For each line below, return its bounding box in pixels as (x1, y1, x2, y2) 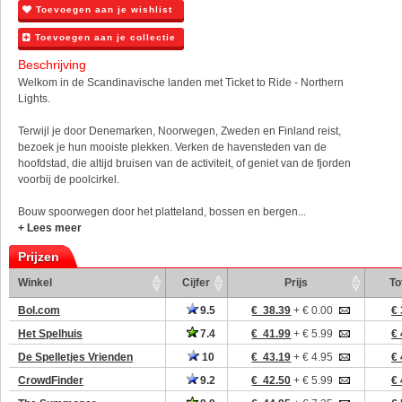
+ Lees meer (18, 222, 82, 234)
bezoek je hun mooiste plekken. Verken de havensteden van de (18, 141, 327, 153)
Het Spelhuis (18, 328, 83, 340)
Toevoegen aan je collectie (31, 32, 176, 42)
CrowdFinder (18, 374, 83, 387)
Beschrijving (18, 57, 86, 72)
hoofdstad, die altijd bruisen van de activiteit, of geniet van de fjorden (18, 157, 351, 170)
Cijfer (182, 276, 211, 289)
